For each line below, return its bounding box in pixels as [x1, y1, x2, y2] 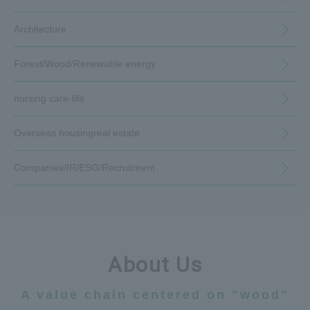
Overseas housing [14, 127, 93, 139]
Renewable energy [73, 58, 156, 70]
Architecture [14, 24, 66, 35]
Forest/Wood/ [14, 58, 73, 70]
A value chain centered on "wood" [21, 288, 289, 302]
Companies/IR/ [14, 162, 79, 174]
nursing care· [14, 93, 72, 104]
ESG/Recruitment [79, 162, 155, 174]
